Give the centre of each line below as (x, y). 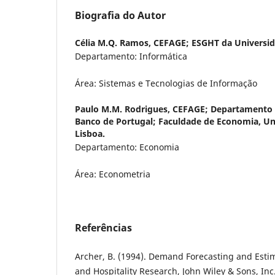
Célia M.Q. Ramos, (114, 42)
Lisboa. (90, 133)
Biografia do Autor (120, 15)
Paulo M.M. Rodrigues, (124, 109)
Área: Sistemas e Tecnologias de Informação (166, 83)
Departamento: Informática (131, 56)
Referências (103, 227)
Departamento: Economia (127, 147)
